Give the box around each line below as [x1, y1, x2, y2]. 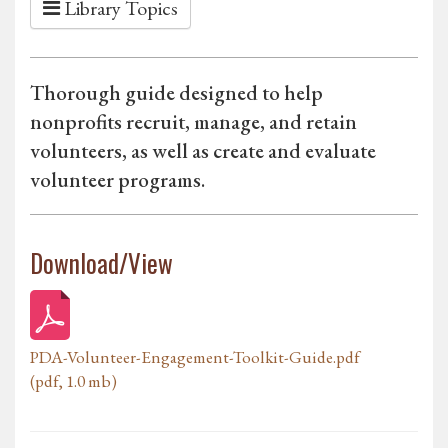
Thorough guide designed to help [30, 79, 323, 107]
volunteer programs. [30, 166, 205, 194]
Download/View [30, 244, 173, 282]
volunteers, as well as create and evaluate [30, 137, 376, 165]
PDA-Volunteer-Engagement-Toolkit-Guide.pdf [30, 346, 360, 369]
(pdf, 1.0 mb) [30, 370, 117, 393]
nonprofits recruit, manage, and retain [30, 108, 357, 136]
